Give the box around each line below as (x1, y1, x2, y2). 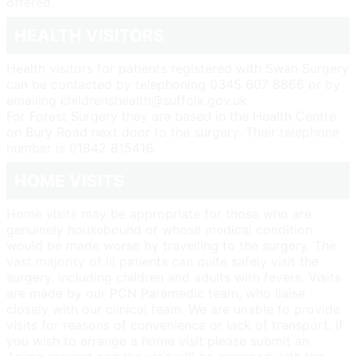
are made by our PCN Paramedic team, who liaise (6, 285, 305, 302)
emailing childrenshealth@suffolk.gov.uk (6, 92, 247, 109)
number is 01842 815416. (6, 140, 156, 157)
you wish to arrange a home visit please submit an (6, 333, 309, 350)
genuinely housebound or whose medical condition (6, 222, 312, 238)
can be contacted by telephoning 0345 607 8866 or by (6, 76, 340, 93)
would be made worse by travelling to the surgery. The (6, 238, 336, 254)
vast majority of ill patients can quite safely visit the (6, 253, 319, 270)
